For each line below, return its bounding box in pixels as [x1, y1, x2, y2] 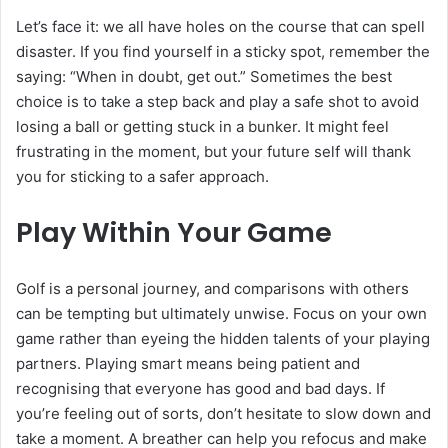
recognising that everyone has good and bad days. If [16, 379, 385, 399]
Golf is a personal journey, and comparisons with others [16, 279, 409, 299]
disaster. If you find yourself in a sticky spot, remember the [16, 42, 430, 62]
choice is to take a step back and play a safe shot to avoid [16, 92, 419, 112]
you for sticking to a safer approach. [16, 167, 269, 187]
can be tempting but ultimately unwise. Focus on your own [16, 304, 427, 324]
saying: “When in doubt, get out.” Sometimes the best [16, 67, 392, 87]
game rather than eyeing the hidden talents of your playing [16, 329, 430, 349]
